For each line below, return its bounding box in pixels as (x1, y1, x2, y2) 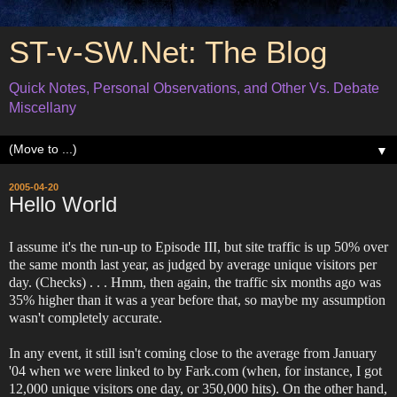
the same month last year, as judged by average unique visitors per (9, 256, 377, 272)
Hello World (9, 192, 117, 216)
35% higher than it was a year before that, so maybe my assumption (9, 292, 385, 307)
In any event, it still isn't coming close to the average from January (9, 345, 377, 361)
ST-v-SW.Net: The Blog (9, 35, 327, 69)
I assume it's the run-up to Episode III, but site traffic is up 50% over (9, 238, 388, 254)
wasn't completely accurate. (9, 309, 162, 325)
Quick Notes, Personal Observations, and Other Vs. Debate (9, 81, 379, 96)
